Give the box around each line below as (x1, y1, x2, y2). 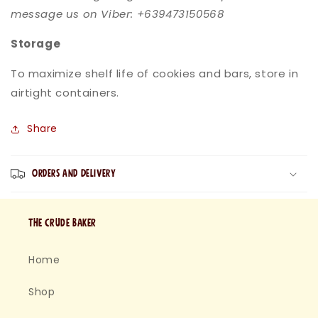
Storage (11, 36, 61, 52)
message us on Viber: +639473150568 (11, 6, 224, 22)
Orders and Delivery (32, 168, 116, 180)
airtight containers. (11, 85, 120, 101)
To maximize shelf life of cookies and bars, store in (11, 66, 299, 82)
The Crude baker (28, 217, 97, 229)
